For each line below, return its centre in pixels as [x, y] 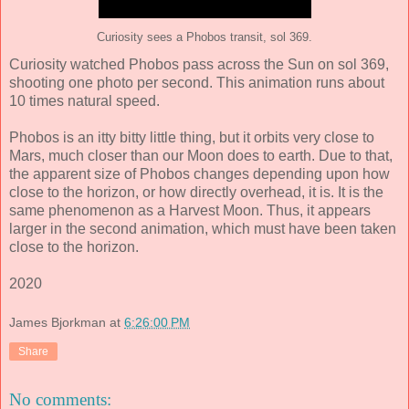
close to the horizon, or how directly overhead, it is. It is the [196, 192]
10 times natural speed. [84, 100]
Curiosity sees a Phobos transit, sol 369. [204, 37]
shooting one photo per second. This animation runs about [197, 82]
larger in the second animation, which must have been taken [203, 228]
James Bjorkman [58, 323]
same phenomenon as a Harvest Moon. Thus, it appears [190, 210]
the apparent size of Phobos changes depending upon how [199, 173]
